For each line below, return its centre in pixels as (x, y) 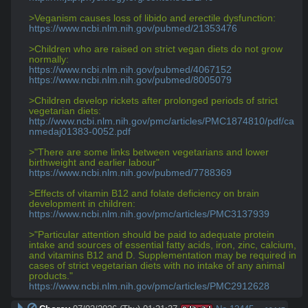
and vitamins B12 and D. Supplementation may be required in (163, 255)
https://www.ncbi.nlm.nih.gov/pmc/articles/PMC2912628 (149, 286)
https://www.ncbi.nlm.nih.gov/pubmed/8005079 (130, 80)
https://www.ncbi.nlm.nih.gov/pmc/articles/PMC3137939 (149, 214)
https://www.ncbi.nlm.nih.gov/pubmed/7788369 (130, 173)
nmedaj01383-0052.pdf (80, 131)
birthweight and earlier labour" (94, 162)
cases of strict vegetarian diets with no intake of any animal (157, 265)
